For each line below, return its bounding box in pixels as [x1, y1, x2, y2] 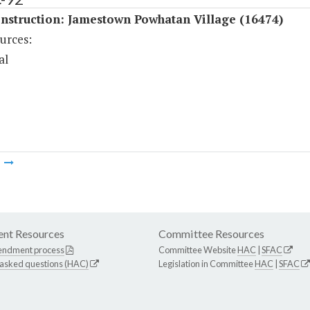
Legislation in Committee [158, 258, 255, 270]
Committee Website [158, 244, 237, 256]
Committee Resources [158, 227, 264, 241]
